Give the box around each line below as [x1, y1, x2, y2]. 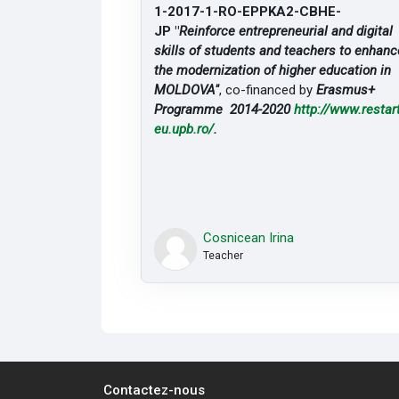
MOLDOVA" [154, 81, 220, 98]
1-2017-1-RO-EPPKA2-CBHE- [154, 3, 342, 20]
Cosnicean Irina [202, 230, 294, 247]
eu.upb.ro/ [154, 120, 215, 137]
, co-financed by [219, 81, 317, 98]
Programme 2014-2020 [154, 101, 295, 118]
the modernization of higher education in [154, 61, 392, 78]
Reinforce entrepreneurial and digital [179, 22, 394, 39]
